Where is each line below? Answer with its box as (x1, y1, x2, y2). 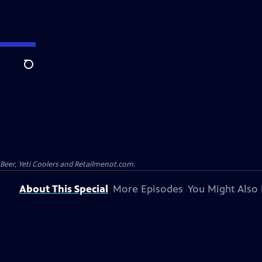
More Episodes (113, 182, 183, 195)
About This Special (19, 182, 108, 195)
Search (23, 65, 52, 77)
